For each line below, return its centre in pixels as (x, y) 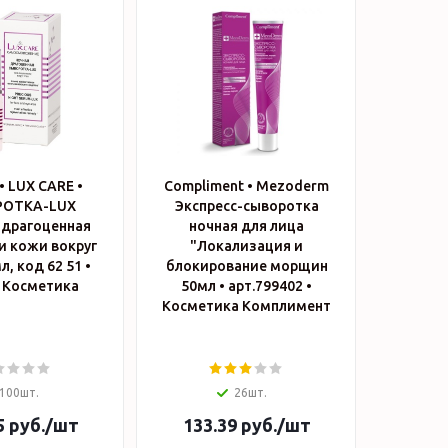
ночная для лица (246, 226)
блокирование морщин (246, 266)
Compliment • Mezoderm (246, 186)
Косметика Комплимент (246, 306)
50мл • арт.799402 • (246, 286)
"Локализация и (246, 246)
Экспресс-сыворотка (246, 206)
